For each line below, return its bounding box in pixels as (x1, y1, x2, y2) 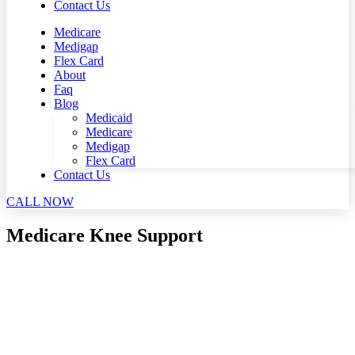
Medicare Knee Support (6, 224, 203, 246)
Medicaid (86, 111, 132, 124)
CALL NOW (6, 195, 74, 208)
